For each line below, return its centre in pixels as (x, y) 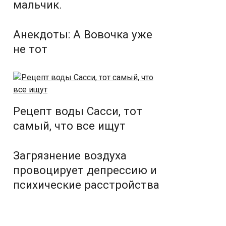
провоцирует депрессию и (85, 170)
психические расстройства (86, 185)
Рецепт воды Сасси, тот (78, 111)
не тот (30, 49)
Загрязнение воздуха (70, 155)
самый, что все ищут (69, 126)
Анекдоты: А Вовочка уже (83, 34)
